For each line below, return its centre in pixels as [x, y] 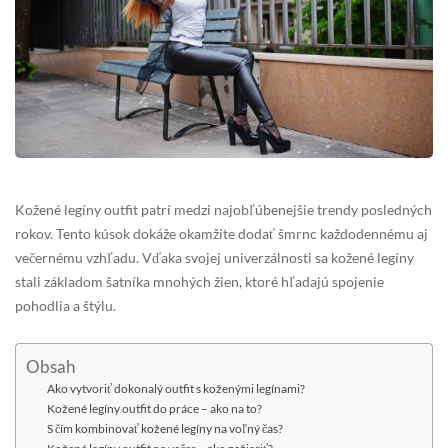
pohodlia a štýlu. [65, 305]
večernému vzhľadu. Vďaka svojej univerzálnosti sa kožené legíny [214, 257]
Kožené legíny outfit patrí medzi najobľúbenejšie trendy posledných [223, 209]
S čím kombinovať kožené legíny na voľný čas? [165, 428]
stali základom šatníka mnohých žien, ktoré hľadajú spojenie [199, 281]
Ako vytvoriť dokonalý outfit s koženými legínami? [176, 388]
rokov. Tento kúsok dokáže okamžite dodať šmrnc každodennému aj [221, 233]
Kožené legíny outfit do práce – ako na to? [154, 408]
